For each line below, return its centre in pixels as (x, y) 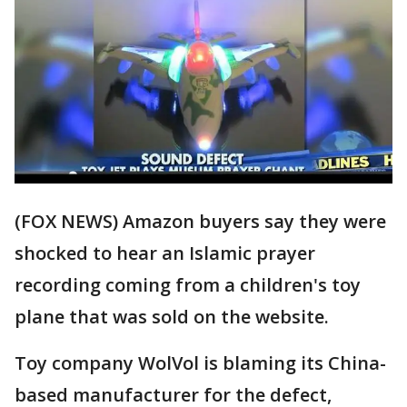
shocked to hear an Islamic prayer (165, 253)
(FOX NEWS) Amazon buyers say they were (200, 222)
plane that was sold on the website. (172, 317)
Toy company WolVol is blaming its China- (200, 363)
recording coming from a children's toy (188, 285)
